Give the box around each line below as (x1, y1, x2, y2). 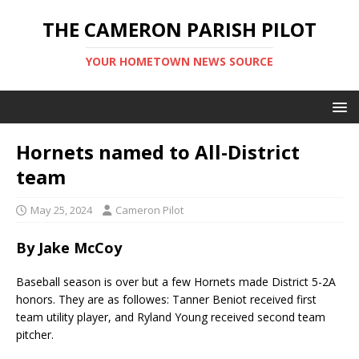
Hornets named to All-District (16, 139, 300, 165)
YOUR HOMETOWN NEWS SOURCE (86, 54, 273, 69)
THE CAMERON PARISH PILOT (42, 16, 317, 42)
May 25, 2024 (30, 203, 92, 217)
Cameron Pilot (115, 203, 184, 217)
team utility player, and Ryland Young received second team (16, 309, 325, 325)
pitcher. (16, 327, 54, 342)
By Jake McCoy (16, 238, 122, 257)
